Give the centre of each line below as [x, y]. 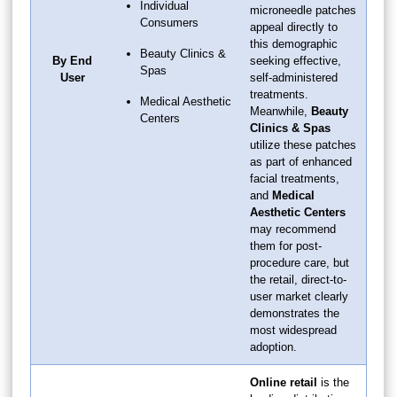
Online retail [284, 382]
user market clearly [299, 296]
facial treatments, [295, 178]
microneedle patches [303, 10]
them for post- [286, 245]
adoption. [273, 346]
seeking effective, [296, 60]
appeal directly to [294, 27]
